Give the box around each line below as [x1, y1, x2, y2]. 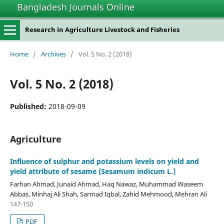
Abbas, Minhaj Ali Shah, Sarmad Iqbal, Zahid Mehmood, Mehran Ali [9, 189, 207, 198]
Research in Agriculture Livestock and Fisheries [24, 25, 179, 34]
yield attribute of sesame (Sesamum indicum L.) [9, 166, 175, 176]
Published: [9, 101, 48, 111]
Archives [40, 49, 66, 58]
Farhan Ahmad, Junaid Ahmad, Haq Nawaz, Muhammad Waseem [9, 179, 203, 188]
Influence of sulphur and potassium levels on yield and [9, 156, 199, 166]
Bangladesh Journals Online [17, 1, 134, 13]
